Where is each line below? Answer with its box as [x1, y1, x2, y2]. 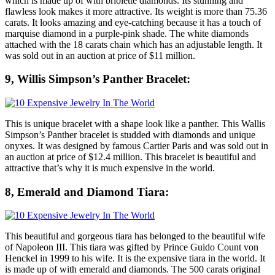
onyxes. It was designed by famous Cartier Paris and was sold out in [5, 140, 268, 151]
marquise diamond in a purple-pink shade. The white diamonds [5, 28, 249, 39]
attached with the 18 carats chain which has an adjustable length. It [5, 39, 262, 50]
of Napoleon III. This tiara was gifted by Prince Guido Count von [5, 242, 258, 253]
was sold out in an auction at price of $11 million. [5, 50, 195, 61]
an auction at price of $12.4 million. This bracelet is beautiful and [5, 151, 256, 162]
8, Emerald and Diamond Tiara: [5, 185, 169, 198]
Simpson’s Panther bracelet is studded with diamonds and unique [5, 129, 255, 140]
